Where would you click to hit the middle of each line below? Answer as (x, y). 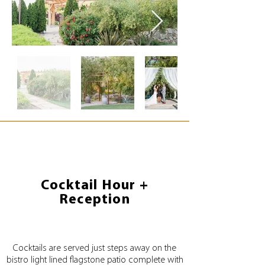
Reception (95, 200)
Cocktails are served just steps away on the (95, 248)
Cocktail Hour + (95, 186)
